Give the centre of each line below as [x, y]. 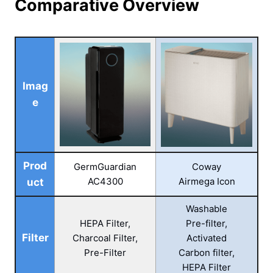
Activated [207, 238]
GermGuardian [105, 167]
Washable [207, 209]
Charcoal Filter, [105, 238]
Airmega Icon [207, 181]
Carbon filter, [207, 253]
